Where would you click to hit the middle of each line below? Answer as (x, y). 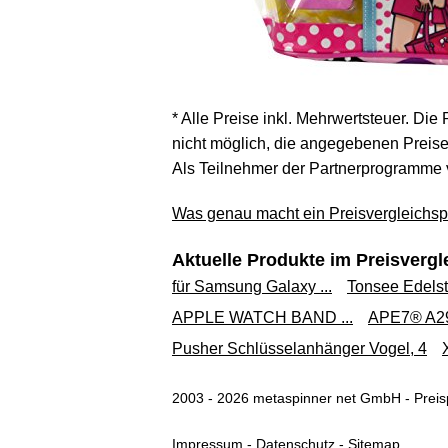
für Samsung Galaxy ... (252, 286)
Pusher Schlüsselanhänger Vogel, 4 (299, 348)
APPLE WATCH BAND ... (262, 317)
